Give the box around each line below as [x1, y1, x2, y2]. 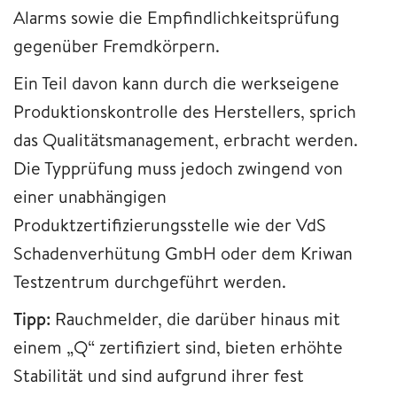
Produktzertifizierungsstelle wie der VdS [13, 212, 326, 237]
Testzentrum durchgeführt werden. [13, 269, 286, 293]
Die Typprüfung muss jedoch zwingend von [13, 155, 343, 180]
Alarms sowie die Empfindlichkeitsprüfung [13, 4, 339, 29]
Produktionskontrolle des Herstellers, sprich [13, 98, 356, 123]
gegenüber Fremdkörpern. [13, 33, 220, 58]
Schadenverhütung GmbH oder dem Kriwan [13, 240, 353, 265]
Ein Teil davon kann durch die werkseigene [13, 70, 339, 95]
